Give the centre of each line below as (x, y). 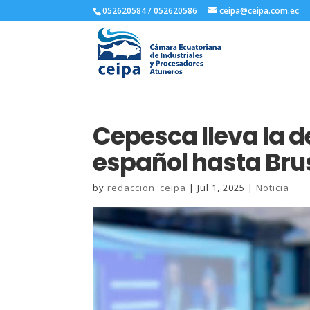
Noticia (273, 188)
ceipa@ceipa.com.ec (259, 11)
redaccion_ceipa (147, 188)
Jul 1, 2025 (221, 188)
